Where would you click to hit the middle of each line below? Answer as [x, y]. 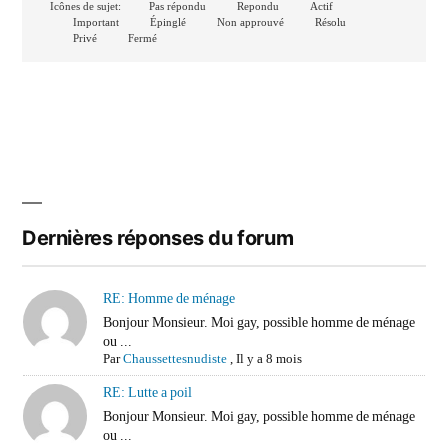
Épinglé [166, 22]
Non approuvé [249, 22]
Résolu [329, 22]
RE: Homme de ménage [169, 298]
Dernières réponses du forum [158, 238]
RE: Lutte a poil [148, 392]
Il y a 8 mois [269, 359]
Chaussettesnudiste [175, 359]
